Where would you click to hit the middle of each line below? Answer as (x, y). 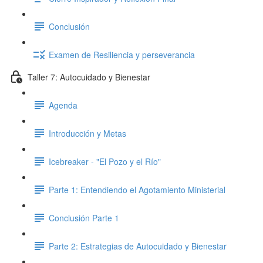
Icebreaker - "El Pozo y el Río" (105, 161)
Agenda (63, 105)
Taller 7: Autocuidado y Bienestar (89, 77)
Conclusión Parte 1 (84, 218)
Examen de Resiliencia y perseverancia (122, 54)
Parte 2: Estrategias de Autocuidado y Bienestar (138, 246)
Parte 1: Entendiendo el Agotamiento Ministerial (137, 189)
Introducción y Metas (87, 133)
